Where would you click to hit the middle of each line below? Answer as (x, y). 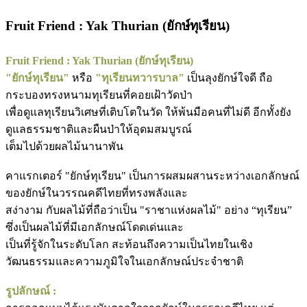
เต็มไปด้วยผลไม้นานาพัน (64, 147)
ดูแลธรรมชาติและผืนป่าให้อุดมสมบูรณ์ (99, 130)
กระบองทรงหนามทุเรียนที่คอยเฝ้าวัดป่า (99, 95)
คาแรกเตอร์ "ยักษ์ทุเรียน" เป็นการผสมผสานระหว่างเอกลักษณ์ (152, 176)
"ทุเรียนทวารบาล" (141, 78)
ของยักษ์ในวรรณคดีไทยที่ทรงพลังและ (97, 193)
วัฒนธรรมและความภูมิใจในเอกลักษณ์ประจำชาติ (124, 262)
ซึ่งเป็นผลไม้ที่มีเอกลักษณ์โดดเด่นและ (95, 228)
